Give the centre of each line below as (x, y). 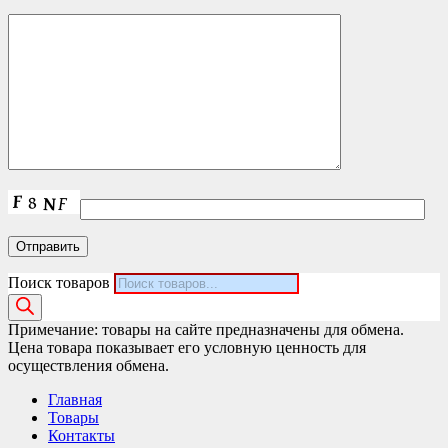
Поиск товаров (59, 283)
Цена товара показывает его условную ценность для (187, 348)
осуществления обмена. (88, 366)
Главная (75, 400)
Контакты (81, 436)
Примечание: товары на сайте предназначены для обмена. (206, 330)
